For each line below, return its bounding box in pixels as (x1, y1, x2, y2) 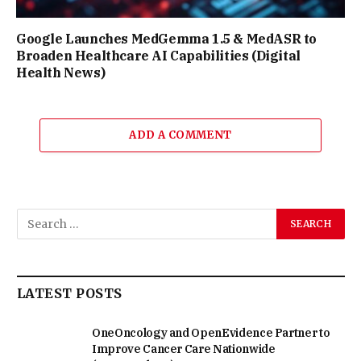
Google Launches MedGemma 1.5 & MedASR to (16, 30, 317, 47)
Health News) (16, 64, 106, 81)
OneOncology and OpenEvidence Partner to (92, 325, 330, 340)
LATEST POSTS (17, 284, 122, 301)
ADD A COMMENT (129, 127, 232, 142)
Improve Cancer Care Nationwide (92, 341, 276, 356)
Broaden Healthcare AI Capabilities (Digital (16, 47, 301, 64)
